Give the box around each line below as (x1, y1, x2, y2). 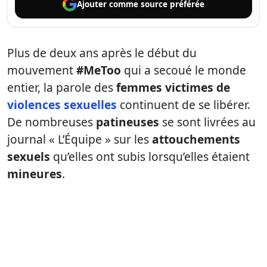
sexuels (7, 148, 50, 164)
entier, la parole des (7, 79, 116, 95)
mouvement (7, 62, 76, 78)
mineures (7, 166, 62, 182)
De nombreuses (7, 114, 96, 130)
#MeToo (76, 62, 121, 78)
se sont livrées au (159, 114, 256, 130)
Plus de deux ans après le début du (7, 45, 197, 61)
